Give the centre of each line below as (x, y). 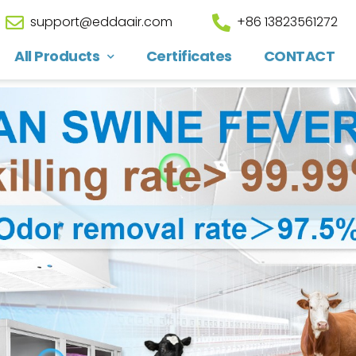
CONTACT (299, 56)
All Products (57, 56)
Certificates (189, 56)
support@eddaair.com (102, 22)
